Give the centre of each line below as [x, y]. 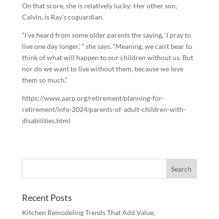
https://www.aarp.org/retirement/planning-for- [93, 98]
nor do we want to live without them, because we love [102, 69]
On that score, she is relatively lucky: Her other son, [99, 6]
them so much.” [44, 80]
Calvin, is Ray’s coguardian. [63, 17]
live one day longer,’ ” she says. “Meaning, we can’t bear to [107, 46]
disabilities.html [46, 120]
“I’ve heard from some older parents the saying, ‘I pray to [106, 35]
